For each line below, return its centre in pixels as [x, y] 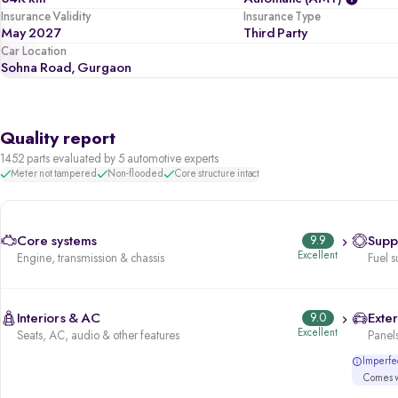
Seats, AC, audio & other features [98, 335]
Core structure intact [217, 174]
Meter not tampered [54, 174]
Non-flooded [135, 174]
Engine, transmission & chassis [91, 258]
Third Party [276, 33]
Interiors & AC [59, 318]
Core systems [57, 241]
